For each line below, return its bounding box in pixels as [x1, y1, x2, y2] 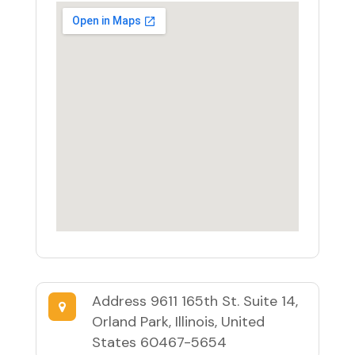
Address [91, 292, 151, 311]
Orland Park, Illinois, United [91, 312, 265, 332]
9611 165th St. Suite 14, [150, 292, 298, 311]
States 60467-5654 [91, 333, 227, 353]
